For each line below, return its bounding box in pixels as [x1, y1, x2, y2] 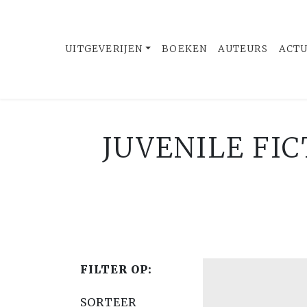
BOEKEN [162, 43, 208, 55]
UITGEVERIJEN [65, 43, 143, 55]
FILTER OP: [80, 262, 152, 276]
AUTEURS [218, 43, 268, 55]
